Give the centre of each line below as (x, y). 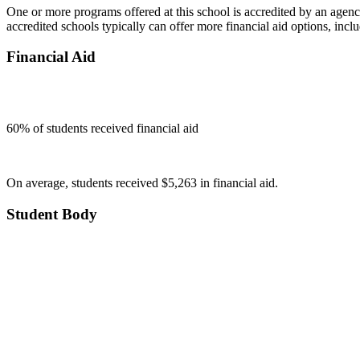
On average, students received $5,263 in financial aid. (142, 183)
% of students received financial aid (109, 129)
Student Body (52, 214)
